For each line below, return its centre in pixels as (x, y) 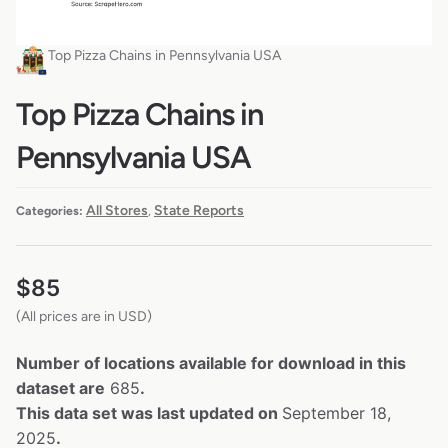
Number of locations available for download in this (211, 363)
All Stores (117, 211)
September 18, (336, 413)
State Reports (199, 211)
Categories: (49, 211)
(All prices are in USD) (84, 317)
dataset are (60, 388)
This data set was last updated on (149, 413)
